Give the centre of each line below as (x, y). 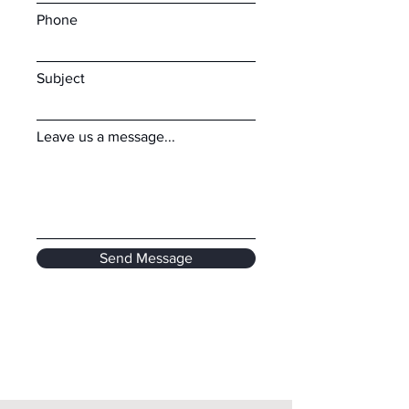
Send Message (146, 258)
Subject (61, 78)
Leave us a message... (106, 136)
